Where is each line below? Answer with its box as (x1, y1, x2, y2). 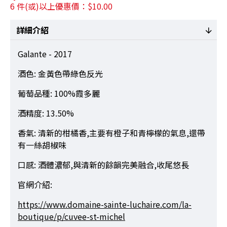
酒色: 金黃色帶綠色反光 (18, 67, 103, 80)
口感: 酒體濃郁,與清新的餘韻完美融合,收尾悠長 (18, 159, 189, 171)
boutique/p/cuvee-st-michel (18, 210, 125, 223)
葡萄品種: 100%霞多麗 (18, 87, 100, 100)
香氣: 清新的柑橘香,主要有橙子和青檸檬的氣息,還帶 (18, 127, 205, 139)
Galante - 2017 (18, 48, 72, 60)
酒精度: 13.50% (18, 107, 74, 120)
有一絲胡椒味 (18, 139, 66, 152)
